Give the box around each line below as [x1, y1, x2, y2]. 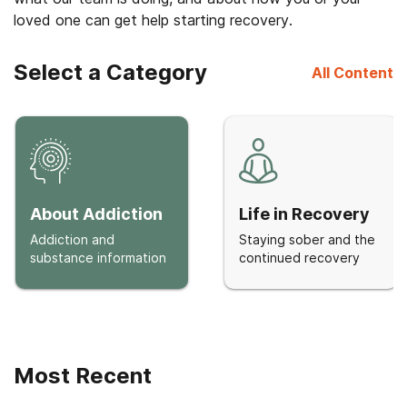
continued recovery [239, 250, 360, 265]
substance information [30, 250, 166, 265]
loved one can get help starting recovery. [14, 11, 293, 29]
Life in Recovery [239, 204, 370, 223]
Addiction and [30, 232, 114, 247]
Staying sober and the [239, 232, 375, 247]
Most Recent [14, 362, 152, 389]
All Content [312, 64, 393, 82]
